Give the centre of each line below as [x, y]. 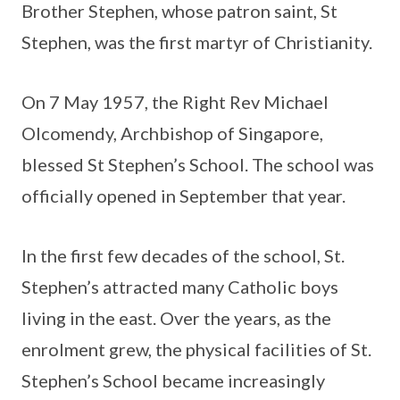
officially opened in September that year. [183, 196]
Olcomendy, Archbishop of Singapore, [172, 133]
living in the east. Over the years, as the [176, 318]
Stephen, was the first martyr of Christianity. [197, 42]
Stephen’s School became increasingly [173, 381]
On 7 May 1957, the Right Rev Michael [175, 102]
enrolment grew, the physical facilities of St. [196, 350]
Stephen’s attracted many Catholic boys [180, 287]
